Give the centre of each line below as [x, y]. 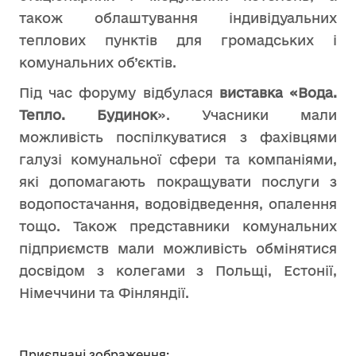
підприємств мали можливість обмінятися [178, 248]
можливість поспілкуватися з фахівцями [178, 137]
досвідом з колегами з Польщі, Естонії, [178, 271]
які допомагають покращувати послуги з [178, 182]
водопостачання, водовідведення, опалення [178, 204]
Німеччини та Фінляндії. [104, 293]
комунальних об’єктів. [98, 62]
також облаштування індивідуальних [178, 18]
